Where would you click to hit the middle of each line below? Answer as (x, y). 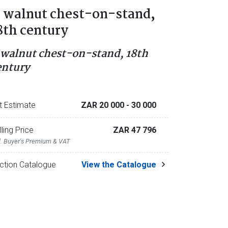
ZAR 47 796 (134, 130)
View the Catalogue (119, 165)
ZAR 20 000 (103, 105)
